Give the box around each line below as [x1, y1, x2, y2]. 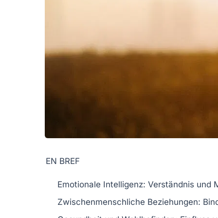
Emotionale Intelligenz [57, 179, 143, 189]
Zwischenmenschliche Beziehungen [57, 197, 198, 207]
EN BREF [46, 156, 80, 166]
